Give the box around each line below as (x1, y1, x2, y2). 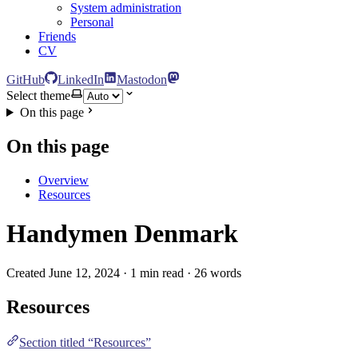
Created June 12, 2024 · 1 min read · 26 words (6, 265, 241, 280)
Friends (38, 30, 76, 43)
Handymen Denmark (6, 219, 238, 249)
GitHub (6, 73, 45, 86)
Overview (38, 173, 89, 187)
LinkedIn (58, 73, 104, 86)
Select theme (6, 89, 70, 102)
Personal (70, 15, 113, 29)
